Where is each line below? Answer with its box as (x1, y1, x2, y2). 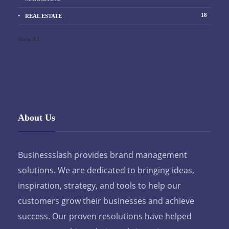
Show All (18, 35, 39, 42)
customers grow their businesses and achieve (18, 195, 194, 207)
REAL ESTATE (25, 13, 62, 19)
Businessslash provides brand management (18, 149, 187, 161)
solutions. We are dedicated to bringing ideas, (18, 164, 194, 176)
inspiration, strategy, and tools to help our (18, 179, 181, 191)
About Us (18, 112, 55, 123)
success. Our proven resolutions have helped (18, 210, 192, 222)
